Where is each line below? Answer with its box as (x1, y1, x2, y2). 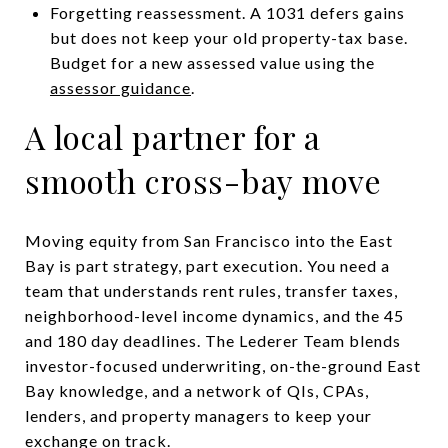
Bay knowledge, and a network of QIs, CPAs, (25, 380, 369, 400)
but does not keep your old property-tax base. (49, 27, 408, 47)
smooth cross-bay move (25, 158, 382, 202)
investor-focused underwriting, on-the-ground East (25, 355, 421, 375)
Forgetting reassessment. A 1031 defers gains (49, 2, 405, 22)
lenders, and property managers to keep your (25, 405, 372, 425)
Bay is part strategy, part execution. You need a (25, 255, 390, 275)
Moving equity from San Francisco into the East (25, 230, 393, 250)
